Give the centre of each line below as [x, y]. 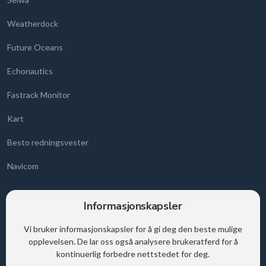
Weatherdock [33, 24]
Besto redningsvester [48, 142]
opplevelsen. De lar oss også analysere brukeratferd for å [133, 241]
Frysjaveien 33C [37, 234]
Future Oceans [35, 47]
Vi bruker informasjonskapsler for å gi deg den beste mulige [133, 229]
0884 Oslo [26, 247]
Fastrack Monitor [39, 95]
